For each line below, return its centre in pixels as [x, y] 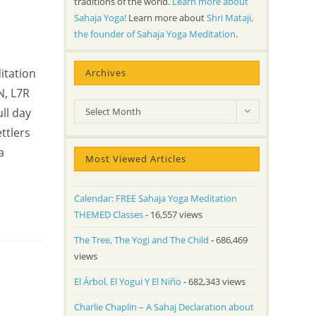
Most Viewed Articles [135, 158]
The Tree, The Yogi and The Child [141, 239]
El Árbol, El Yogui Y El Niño [127, 281]
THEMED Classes [108, 214]
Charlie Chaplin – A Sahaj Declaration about [164, 306]
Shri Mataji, [230, 17]
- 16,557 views [172, 214]
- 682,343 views [213, 281]
